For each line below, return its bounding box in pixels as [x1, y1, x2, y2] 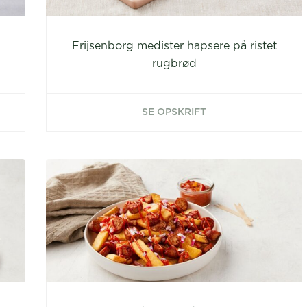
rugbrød [151, 58, 197, 69]
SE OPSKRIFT [142, 108, 206, 117]
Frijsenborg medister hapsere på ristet [71, 40, 277, 51]
